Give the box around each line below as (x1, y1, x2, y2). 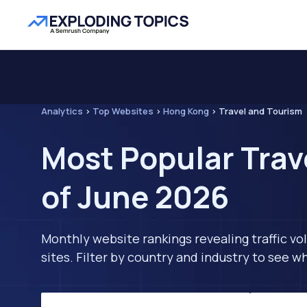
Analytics (41, 105, 83, 117)
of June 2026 (41, 176, 229, 217)
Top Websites (93, 105, 153, 117)
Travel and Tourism (219, 105, 302, 117)
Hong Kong (163, 105, 209, 117)
